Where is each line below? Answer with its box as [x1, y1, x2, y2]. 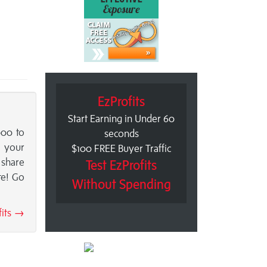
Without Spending [72, 177, 171, 193]
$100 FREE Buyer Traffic [72, 142, 171, 155]
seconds [104, 128, 139, 140]
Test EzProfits [86, 158, 157, 173]
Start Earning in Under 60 [68, 113, 175, 125]
